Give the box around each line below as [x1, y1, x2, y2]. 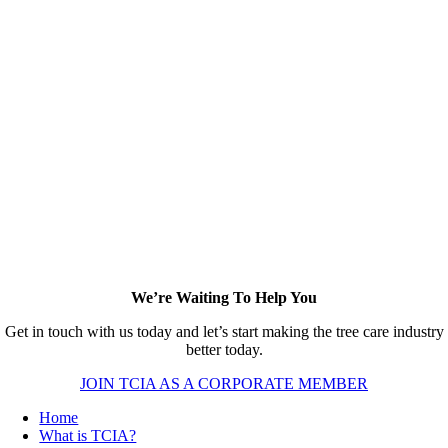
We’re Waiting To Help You [131, 289, 317, 306]
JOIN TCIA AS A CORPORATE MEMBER [80, 375, 368, 392]
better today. [185, 341, 263, 358]
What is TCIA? [39, 427, 137, 444]
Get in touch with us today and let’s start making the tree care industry [4, 323, 444, 340]
